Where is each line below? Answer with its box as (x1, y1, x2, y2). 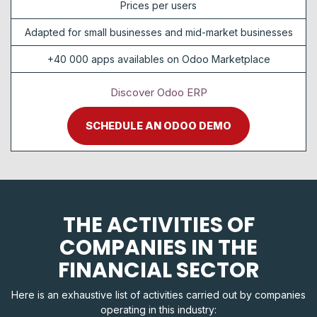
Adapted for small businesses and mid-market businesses (24, 25, 293, 38)
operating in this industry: (100, 303, 217, 316)
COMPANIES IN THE (59, 232, 258, 262)
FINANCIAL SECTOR (58, 255, 259, 284)
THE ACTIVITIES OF (62, 209, 255, 239)
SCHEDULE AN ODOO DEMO (86, 119, 231, 132)
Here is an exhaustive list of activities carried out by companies (11, 288, 306, 301)
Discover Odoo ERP (110, 85, 207, 99)
